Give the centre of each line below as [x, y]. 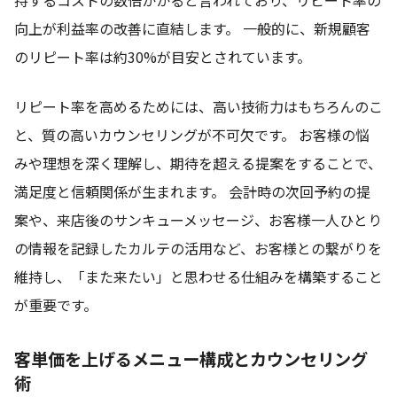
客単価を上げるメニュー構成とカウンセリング [191, 358]
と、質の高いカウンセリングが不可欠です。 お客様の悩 [192, 134]
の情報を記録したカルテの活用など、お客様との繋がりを [198, 248]
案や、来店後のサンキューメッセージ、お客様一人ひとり [198, 219]
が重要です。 [56, 304]
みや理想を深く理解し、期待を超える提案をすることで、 [198, 163]
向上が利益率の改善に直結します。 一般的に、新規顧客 [192, 28]
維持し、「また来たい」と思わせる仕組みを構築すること [198, 276]
